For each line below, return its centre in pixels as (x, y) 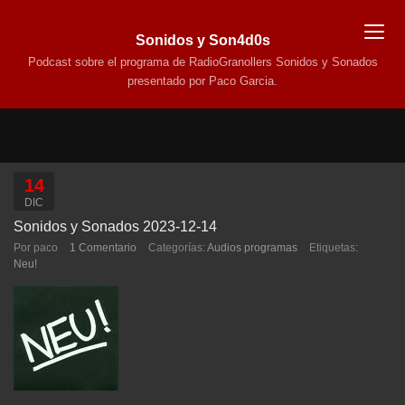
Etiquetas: (334, 247)
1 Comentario (103, 247)
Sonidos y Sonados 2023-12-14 (115, 226)
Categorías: (178, 247)
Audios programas (252, 247)
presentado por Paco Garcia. (202, 81)
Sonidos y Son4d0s (202, 40)
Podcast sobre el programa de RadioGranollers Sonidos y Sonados (202, 62)
